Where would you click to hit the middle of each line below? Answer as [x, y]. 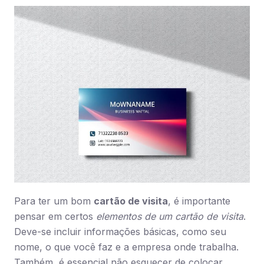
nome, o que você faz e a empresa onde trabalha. [126, 247]
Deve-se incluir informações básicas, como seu [120, 232]
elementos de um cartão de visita [170, 216]
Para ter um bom [54, 201]
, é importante [199, 201]
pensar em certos [55, 216]
